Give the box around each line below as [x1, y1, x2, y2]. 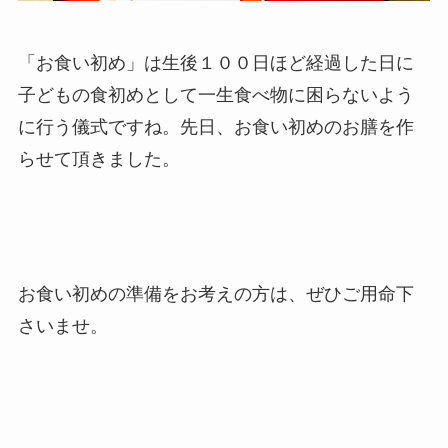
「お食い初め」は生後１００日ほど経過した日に [17, 52, 414, 73]
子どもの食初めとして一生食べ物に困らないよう [17, 84, 414, 105]
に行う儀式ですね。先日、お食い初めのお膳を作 [17, 116, 414, 137]
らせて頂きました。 [17, 148, 180, 169]
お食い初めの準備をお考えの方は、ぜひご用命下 [17, 284, 414, 305]
